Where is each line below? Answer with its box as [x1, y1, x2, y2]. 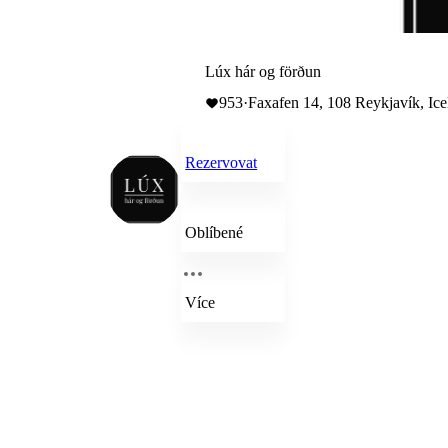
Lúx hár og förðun [205, 63, 322, 80]
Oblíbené [185, 224, 244, 241]
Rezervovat [185, 154, 258, 171]
